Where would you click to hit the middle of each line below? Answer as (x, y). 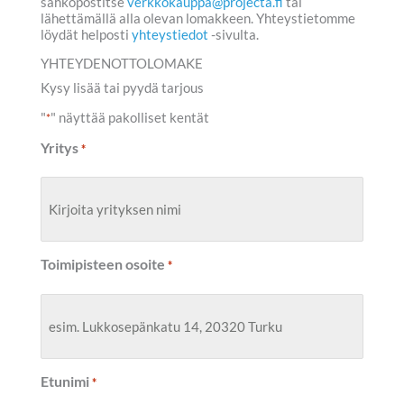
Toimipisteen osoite (103, 264)
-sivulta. (234, 34)
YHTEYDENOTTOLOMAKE (122, 64)
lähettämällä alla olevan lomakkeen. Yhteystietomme (198, 18)
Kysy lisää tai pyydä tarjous (122, 88)
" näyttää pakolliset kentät (130, 117)
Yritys (60, 147)
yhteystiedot (170, 34)
